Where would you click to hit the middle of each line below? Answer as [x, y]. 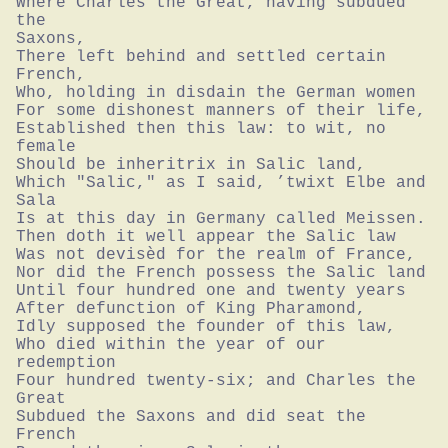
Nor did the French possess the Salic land [221, 272]
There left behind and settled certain [201, 56]
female [46, 146]
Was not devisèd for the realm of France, [216, 254]
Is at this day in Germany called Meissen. [221, 218]
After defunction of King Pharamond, [191, 308]
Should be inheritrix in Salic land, [191, 164]
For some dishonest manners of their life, [221, 110]
